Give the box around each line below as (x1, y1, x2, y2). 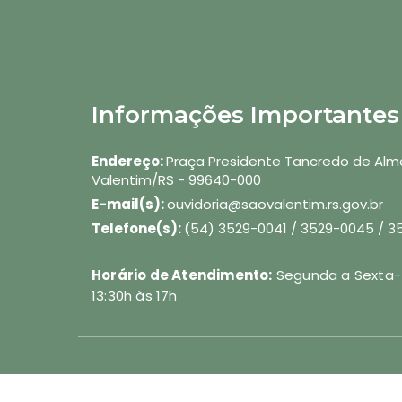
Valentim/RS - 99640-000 (92, 170, 261, 189)
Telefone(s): (92, 219, 184, 238)
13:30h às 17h (92, 286, 178, 305)
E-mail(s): (92, 195, 167, 214)
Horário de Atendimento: (92, 266, 273, 284)
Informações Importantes (92, 100, 399, 129)
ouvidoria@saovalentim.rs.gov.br (167, 195, 383, 214)
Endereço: (92, 152, 166, 170)
